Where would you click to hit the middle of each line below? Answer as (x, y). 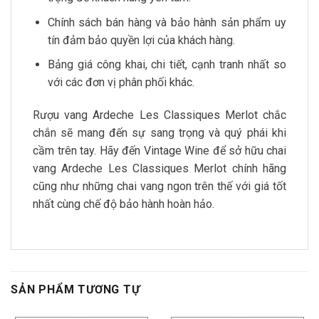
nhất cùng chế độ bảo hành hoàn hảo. (124, 204)
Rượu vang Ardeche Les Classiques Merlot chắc (159, 115)
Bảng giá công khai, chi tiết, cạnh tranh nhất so (167, 65)
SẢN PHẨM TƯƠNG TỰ (75, 289)
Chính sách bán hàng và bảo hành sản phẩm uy (167, 22)
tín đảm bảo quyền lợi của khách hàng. (141, 40)
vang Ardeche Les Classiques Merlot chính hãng (159, 168)
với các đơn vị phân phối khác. (121, 83)
